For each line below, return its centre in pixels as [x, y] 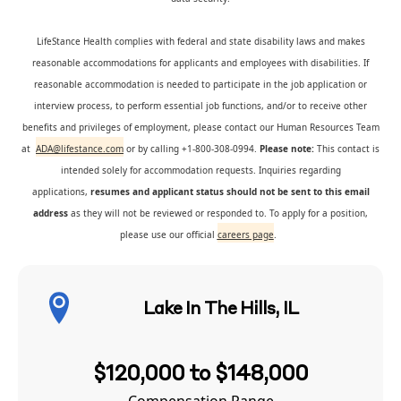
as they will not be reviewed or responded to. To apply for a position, [218, 213]
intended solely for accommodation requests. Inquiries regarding [200, 170]
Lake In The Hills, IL [221, 310]
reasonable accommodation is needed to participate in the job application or [200, 84]
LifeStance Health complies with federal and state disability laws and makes [200, 41]
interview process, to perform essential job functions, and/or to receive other [200, 106]
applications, [60, 192]
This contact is [347, 149]
